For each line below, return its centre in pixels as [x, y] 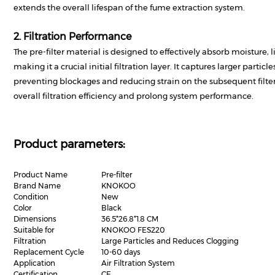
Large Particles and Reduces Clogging [170, 241]
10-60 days [121, 252]
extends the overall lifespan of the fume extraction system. [129, 7]
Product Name [41, 175]
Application [34, 263]
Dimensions [35, 219]
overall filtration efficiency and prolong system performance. [134, 96]
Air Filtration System [138, 263]
